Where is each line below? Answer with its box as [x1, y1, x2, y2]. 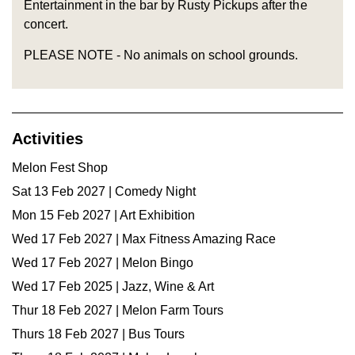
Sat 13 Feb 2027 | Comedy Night [12, 185, 196, 198]
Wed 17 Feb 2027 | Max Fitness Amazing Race [12, 232, 276, 246]
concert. [24, 17, 69, 31]
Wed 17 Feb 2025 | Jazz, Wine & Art [12, 280, 214, 293]
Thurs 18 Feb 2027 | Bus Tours [12, 327, 185, 341]
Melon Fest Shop [12, 161, 108, 174]
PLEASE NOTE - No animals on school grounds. [24, 48, 302, 62]
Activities [12, 130, 83, 147]
